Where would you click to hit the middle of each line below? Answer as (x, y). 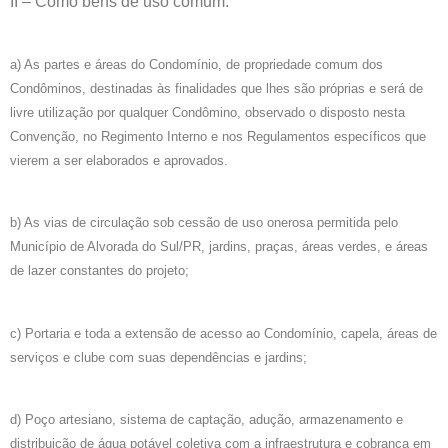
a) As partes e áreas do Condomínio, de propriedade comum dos (196, 64)
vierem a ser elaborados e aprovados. (119, 160)
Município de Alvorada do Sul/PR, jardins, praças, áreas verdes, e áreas (219, 247)
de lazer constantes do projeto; (99, 271)
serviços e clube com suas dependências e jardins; (158, 357)
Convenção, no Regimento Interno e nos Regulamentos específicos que (218, 136)
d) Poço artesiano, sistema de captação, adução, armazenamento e (206, 420)
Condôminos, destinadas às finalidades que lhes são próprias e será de (216, 88)
